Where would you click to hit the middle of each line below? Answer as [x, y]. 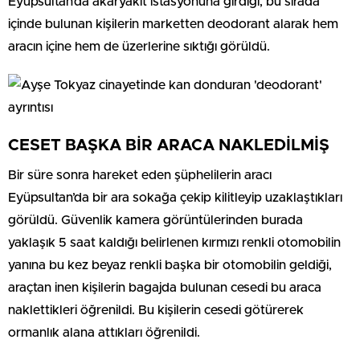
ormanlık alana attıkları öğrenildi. [104, 332]
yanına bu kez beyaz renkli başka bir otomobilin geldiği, [170, 265]
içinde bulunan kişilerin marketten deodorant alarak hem [173, 24]
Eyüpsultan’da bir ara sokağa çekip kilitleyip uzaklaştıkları [175, 197]
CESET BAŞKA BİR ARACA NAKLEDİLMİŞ [169, 145]
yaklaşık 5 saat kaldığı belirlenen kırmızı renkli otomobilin [174, 242]
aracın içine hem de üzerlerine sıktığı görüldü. [139, 46]
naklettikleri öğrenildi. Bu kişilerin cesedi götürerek [156, 310]
